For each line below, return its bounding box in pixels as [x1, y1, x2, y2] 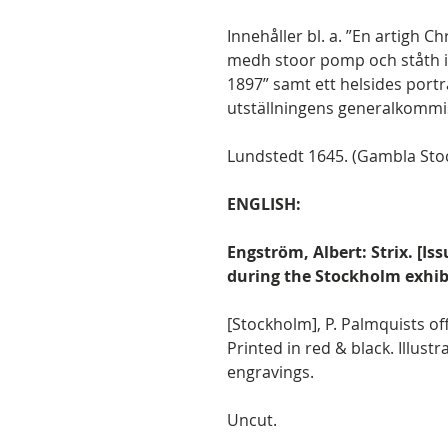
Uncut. [227, 409, 277, 431]
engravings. [227, 361, 314, 383]
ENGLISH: [227, 193, 301, 215]
